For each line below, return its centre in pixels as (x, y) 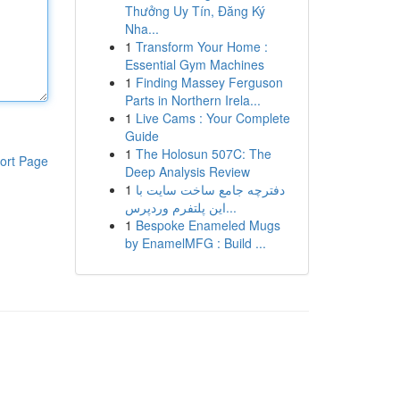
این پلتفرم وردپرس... (231, 207)
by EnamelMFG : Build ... (195, 243)
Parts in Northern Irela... (192, 100)
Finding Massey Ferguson (209, 82)
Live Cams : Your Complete (212, 118)
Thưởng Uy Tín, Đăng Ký (195, 11)
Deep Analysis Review (187, 171)
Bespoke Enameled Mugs (208, 225)
